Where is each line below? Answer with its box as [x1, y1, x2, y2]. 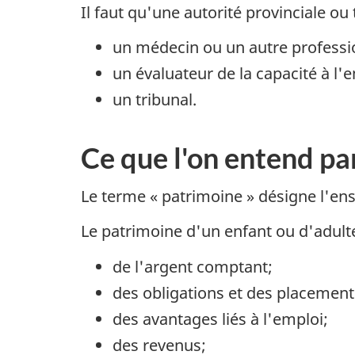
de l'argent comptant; [113, 255, 273, 277]
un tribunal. [113, 89, 197, 111]
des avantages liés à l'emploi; [113, 307, 328, 330]
